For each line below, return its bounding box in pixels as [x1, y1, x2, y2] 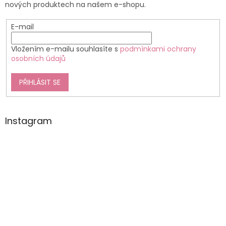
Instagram [5, 115, 52, 128]
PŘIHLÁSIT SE [19, 77, 61, 87]
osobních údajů [11, 53, 66, 64]
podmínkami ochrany [120, 43, 196, 54]
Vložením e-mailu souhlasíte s [11, 43, 120, 54]
